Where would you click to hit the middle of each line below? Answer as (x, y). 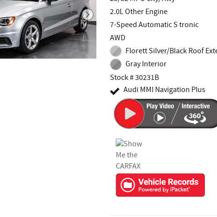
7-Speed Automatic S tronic (155, 25)
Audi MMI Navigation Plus (165, 90)
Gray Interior (146, 64)
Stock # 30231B (135, 77)
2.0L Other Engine (139, 12)
